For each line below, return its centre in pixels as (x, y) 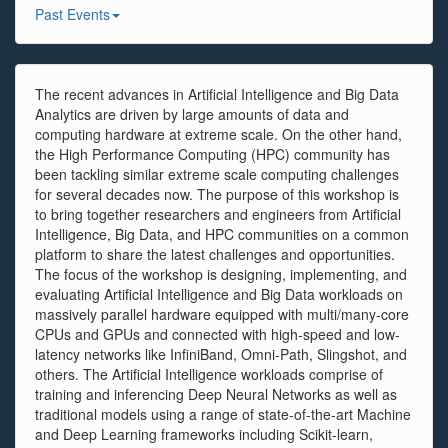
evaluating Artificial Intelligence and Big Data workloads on (219, 294)
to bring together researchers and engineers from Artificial (218, 214)
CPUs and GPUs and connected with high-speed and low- (217, 334)
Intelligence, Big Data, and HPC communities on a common (222, 234)
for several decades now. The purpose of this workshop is (217, 194)
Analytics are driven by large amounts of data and (192, 114)
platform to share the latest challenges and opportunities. (215, 254)
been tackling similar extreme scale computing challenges (217, 174)
